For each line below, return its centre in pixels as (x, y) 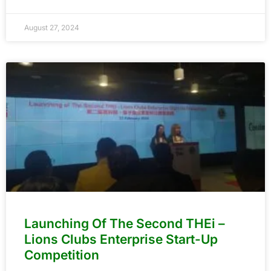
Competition (62, 255)
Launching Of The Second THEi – (125, 224)
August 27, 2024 (52, 28)
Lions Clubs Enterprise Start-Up (121, 240)
